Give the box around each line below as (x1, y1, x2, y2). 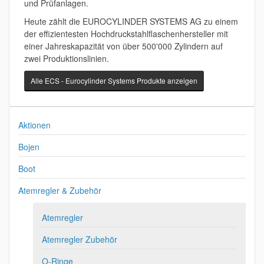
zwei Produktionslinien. (24, 52, 109, 64)
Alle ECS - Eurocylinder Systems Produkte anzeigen (31, 75, 197, 85)
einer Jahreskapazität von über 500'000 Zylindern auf (24, 40, 223, 52)
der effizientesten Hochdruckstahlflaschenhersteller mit (24, 28, 228, 39)
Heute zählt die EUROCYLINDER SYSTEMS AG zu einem (24, 15, 238, 27)
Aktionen (18, 119, 51, 131)
